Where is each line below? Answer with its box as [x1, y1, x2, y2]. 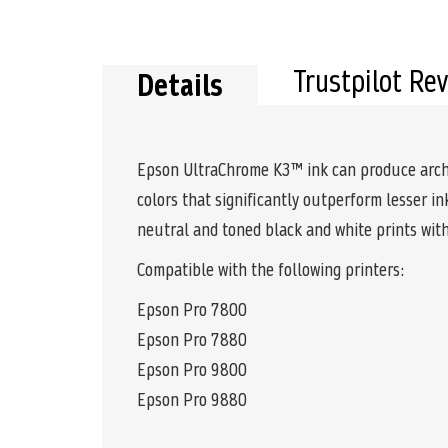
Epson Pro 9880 [137, 387, 247, 413]
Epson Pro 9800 [137, 357, 247, 383]
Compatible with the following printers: [137, 257, 405, 283]
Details [137, 65, 223, 108]
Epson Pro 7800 [137, 297, 247, 323]
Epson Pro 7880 [137, 327, 247, 353]
